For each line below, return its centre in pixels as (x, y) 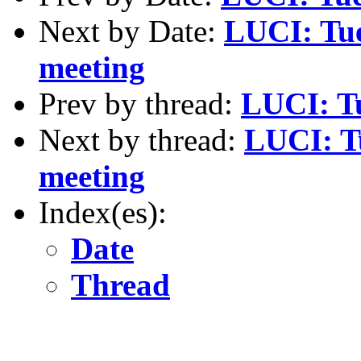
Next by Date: (131, 31)
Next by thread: (141, 139)
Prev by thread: (140, 103)
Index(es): (103, 212)
